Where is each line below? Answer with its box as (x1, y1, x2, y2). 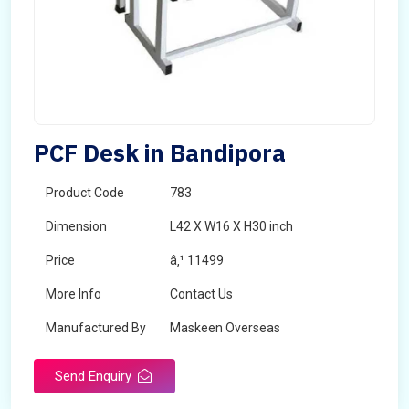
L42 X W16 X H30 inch (170, 219, 293, 234)
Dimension (46, 219, 107, 234)
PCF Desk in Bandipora (34, 137, 286, 168)
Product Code (46, 185, 124, 200)
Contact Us (170, 287, 233, 301)
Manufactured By (46, 320, 146, 335)
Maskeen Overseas (170, 320, 280, 335)
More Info (46, 287, 101, 301)
